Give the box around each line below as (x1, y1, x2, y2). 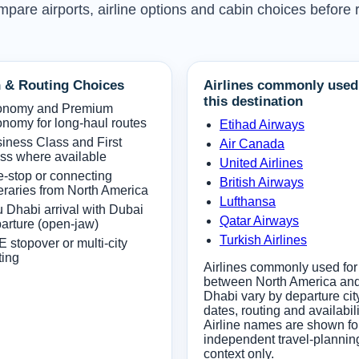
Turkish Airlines (220, 232, 307, 247)
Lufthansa (220, 194, 276, 208)
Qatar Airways (220, 213, 299, 228)
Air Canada (220, 136, 284, 151)
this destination (204, 93, 303, 109)
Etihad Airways (220, 117, 305, 131)
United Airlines (220, 155, 303, 170)
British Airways (220, 175, 304, 189)
